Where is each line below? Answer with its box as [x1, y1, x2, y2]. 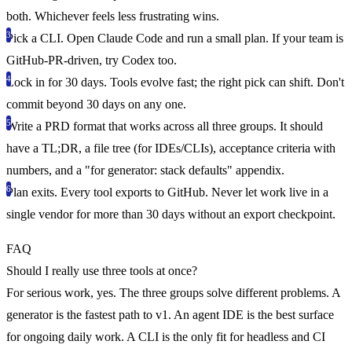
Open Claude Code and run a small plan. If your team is [64, 31, 343, 45]
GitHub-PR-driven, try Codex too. [6, 53, 177, 67]
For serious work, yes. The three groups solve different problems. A [6, 285, 340, 299]
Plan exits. [6, 185, 57, 199]
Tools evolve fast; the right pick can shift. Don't [107, 75, 344, 89]
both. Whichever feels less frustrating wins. [6, 9, 219, 23]
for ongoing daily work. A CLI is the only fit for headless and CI [6, 329, 325, 343]
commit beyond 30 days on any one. [6, 97, 186, 111]
